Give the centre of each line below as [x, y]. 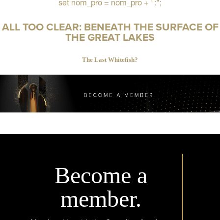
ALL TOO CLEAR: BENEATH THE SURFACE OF [110, 27]
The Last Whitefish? [110, 60]
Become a [101, 175]
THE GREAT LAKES [110, 37]
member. [101, 198]
